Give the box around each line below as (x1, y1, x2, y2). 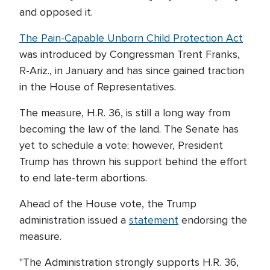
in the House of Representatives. (19, 80, 176, 93)
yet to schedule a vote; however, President (19, 139, 223, 152)
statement (129, 213, 178, 227)
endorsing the (178, 213, 247, 227)
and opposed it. (19, 5, 93, 19)
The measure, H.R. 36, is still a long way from (19, 106, 230, 119)
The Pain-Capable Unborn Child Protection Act (19, 31, 243, 45)
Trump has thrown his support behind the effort (19, 155, 247, 168)
